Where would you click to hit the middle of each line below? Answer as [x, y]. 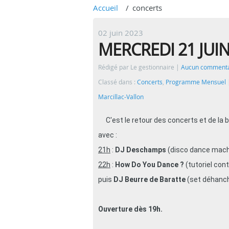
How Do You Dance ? [149, 165]
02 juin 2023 [121, 33]
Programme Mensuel [196, 82]
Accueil [106, 8]
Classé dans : [118, 82]
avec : [108, 135]
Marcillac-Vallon [121, 97]
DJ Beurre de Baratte [150, 179]
